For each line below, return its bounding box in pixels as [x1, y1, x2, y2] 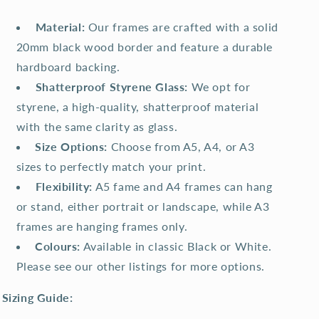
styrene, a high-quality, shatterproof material [16, 100, 259, 113]
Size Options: [35, 140, 108, 153]
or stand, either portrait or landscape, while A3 [16, 199, 270, 213]
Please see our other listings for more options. [16, 259, 265, 273]
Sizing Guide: [1, 291, 73, 304]
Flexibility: [35, 179, 93, 193]
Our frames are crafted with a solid [85, 20, 278, 33]
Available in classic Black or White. [80, 239, 272, 253]
